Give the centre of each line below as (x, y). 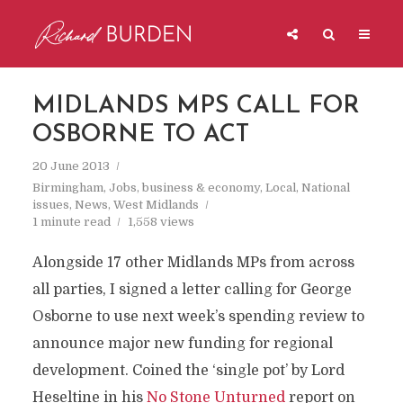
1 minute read (71, 222)
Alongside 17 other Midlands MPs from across (193, 263)
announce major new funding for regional (182, 344)
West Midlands (156, 205)
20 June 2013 (71, 166)
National (325, 188)
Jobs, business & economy (184, 188)
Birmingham (67, 188)
